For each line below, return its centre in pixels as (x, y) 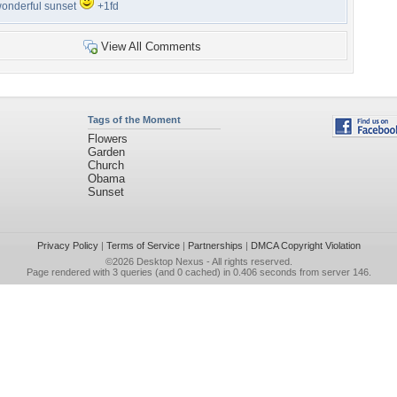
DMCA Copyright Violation (305, 245)
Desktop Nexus (170, 261)
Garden (106, 152)
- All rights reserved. (248, 261)
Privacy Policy (67, 245)
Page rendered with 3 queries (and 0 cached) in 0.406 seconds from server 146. (198, 272)
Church (105, 165)
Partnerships (215, 245)
